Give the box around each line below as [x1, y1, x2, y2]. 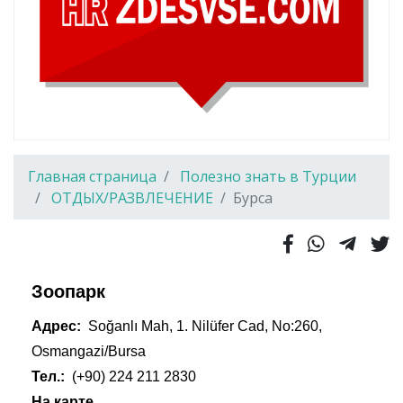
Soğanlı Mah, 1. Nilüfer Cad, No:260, [88, 318, 322, 334]
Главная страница [28, 166, 157, 186]
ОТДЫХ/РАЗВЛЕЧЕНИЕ [51, 187, 213, 208]
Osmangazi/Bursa [31, 343, 146, 359]
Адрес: [31, 318, 85, 334]
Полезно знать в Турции [180, 166, 356, 186]
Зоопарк [31, 281, 105, 301]
